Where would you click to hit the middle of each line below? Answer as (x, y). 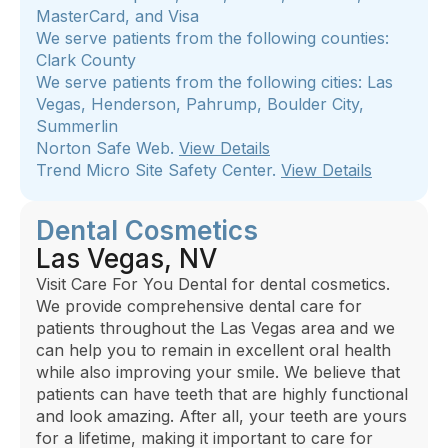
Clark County (86, 59)
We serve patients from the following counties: (212, 37)
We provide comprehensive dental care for (199, 305)
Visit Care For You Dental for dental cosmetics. (213, 283)
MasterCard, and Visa (117, 15)
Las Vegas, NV (126, 258)
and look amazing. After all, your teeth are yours (221, 415)
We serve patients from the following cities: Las (214, 81)
